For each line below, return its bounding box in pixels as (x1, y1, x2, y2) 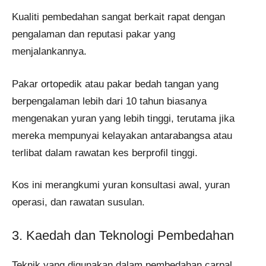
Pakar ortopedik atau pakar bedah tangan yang (12, 78, 218, 90)
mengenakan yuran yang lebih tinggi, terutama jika (12, 112, 235, 124)
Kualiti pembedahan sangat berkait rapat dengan (12, 11, 225, 23)
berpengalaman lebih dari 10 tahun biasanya (12, 95, 207, 107)
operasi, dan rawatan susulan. (12, 197, 145, 208)
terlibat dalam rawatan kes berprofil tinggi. (12, 147, 198, 159)
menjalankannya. (12, 46, 87, 58)
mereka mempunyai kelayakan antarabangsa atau (12, 129, 232, 141)
